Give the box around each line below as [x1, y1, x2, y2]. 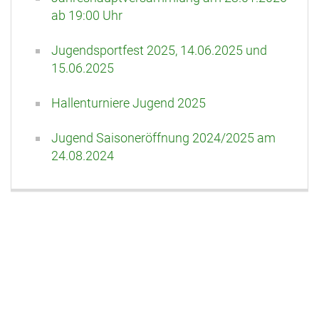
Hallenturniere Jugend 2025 [51, 95, 206, 111]
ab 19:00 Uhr [51, 8, 122, 23]
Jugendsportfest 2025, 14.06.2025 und [51, 43, 267, 58]
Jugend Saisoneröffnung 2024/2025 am [51, 130, 276, 146]
